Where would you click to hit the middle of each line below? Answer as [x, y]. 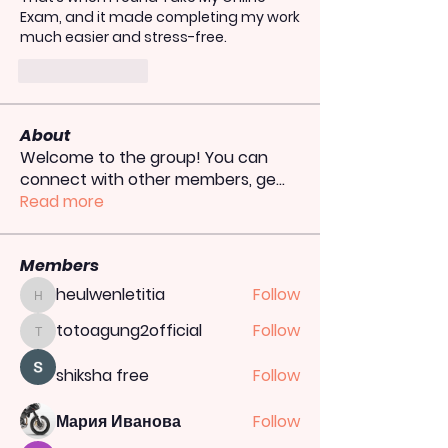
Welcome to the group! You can [144, 157]
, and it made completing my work [179, 16]
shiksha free [102, 375]
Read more [62, 201]
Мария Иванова [118, 421]
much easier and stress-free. [123, 36]
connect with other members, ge [148, 179]
